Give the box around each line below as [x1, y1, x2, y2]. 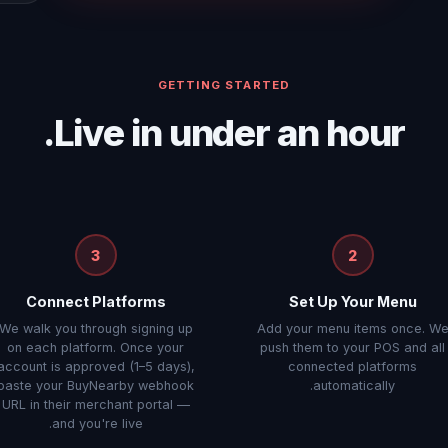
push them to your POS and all [260, 340, 445, 355]
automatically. [313, 378, 395, 393]
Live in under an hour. [53, 110, 406, 155]
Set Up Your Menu [288, 293, 417, 310]
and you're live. [51, 416, 143, 431]
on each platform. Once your [7, 340, 184, 355]
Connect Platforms [25, 293, 166, 310]
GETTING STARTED [157, 78, 291, 92]
